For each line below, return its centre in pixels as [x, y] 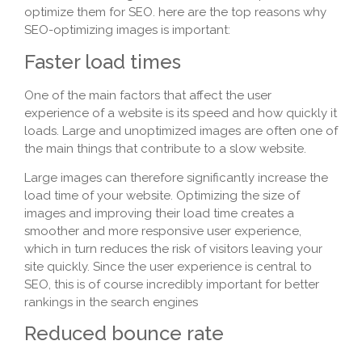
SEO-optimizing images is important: [127, 30]
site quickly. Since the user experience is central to [168, 267]
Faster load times [103, 61]
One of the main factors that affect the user [148, 95]
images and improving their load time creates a [159, 214]
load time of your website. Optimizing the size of [162, 196]
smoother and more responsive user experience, [163, 232]
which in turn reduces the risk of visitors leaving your [173, 249]
